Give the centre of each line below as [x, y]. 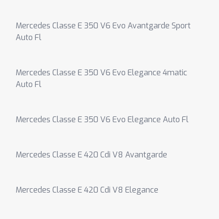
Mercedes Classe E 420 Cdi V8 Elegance [87, 190]
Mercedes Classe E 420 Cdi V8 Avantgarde [91, 155]
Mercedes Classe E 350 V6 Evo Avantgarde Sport [103, 26]
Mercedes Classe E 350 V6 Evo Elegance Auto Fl [102, 120]
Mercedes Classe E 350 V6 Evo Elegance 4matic [101, 73]
